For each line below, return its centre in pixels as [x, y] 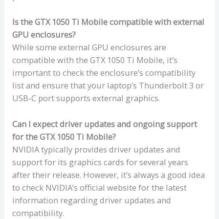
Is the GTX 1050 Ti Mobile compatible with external [109, 22]
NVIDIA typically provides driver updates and [97, 149]
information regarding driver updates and [92, 200]
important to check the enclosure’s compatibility [104, 73]
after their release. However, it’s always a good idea [109, 175]
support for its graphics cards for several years [100, 162]
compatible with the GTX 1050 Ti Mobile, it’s [95, 60]
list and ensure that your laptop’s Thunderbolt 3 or [108, 86]
